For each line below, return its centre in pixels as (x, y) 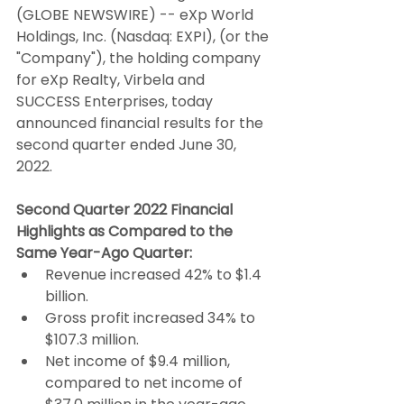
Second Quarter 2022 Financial (126, 210)
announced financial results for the (142, 124)
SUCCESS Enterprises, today (116, 102)
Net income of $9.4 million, (139, 362)
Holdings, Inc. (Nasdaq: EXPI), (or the (144, 37)
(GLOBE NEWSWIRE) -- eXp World (137, 15)
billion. (67, 297)
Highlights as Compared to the (126, 232)
